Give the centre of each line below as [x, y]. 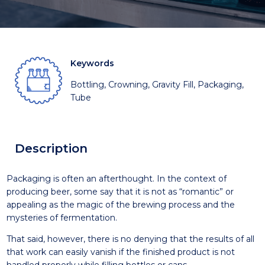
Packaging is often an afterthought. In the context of [116, 179]
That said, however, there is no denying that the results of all [130, 239]
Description [51, 148]
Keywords [92, 63]
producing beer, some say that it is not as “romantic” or [120, 192]
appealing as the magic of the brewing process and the [120, 205]
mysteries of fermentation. [62, 218]
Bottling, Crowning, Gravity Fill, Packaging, [157, 85]
